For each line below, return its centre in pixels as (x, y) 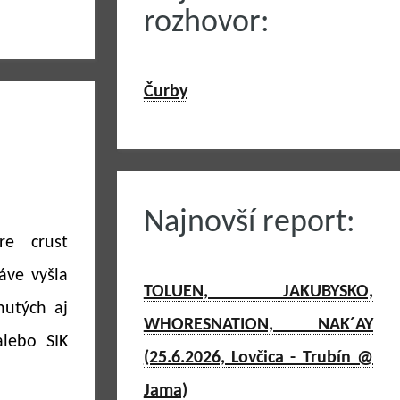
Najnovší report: (249, 223)
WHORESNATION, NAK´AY (258, 325)
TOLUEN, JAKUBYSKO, (258, 292)
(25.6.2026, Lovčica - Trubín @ (258, 358)
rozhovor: (206, 23)
